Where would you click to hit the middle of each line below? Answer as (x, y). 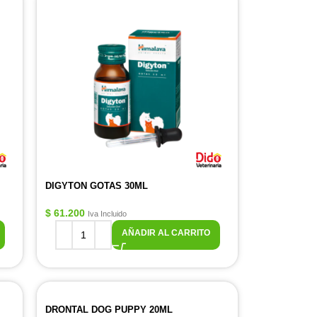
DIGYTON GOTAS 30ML (97, 186)
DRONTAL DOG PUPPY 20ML (109, 310)
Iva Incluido (107, 214)
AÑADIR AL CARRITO (166, 233)
